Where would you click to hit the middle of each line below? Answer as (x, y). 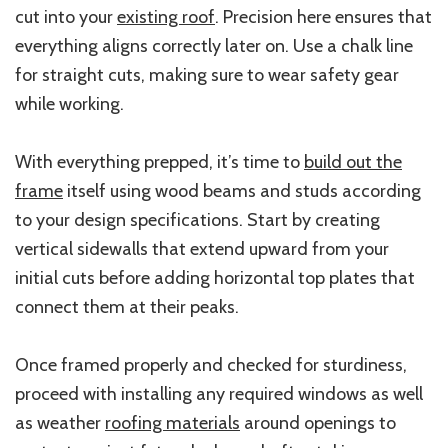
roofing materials (172, 422)
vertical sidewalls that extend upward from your (202, 248)
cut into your (66, 16)
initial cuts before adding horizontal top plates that (215, 277)
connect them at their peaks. (127, 306)
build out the (353, 161)
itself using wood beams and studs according (242, 190)
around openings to (318, 422)
